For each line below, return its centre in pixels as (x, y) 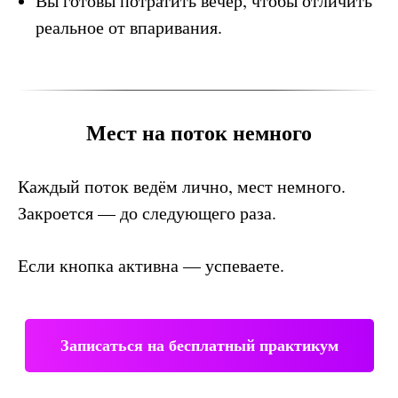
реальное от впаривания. (129, 27)
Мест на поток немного (199, 132)
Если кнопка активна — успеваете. (151, 265)
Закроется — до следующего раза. (147, 213)
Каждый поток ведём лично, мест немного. (182, 186)
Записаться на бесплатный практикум (199, 345)
